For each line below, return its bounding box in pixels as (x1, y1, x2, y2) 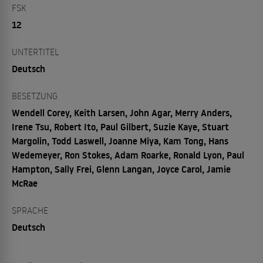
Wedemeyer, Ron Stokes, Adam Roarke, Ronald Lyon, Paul (12, 148, 244, 161)
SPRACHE (12, 204, 48, 216)
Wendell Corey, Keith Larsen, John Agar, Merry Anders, (12, 106, 232, 119)
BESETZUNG (12, 89, 58, 102)
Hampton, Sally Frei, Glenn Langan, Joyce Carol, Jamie (12, 162, 231, 176)
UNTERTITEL (12, 45, 59, 58)
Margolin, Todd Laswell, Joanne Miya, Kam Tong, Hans (12, 134, 228, 147)
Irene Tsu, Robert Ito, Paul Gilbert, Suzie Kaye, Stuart (12, 120, 229, 133)
